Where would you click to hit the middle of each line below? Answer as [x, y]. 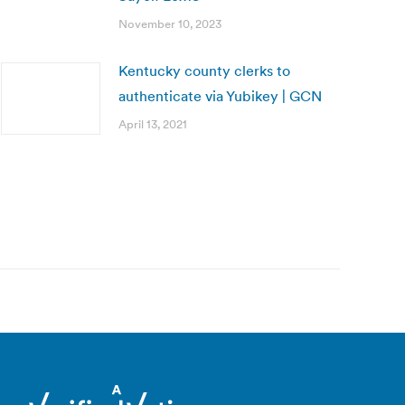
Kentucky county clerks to [204, 71]
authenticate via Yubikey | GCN [220, 96]
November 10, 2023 [170, 24]
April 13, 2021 [153, 124]
